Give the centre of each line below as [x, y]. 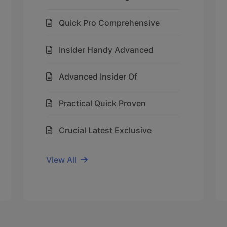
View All [61, 160]
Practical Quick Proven [102, 103]
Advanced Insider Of [98, 77]
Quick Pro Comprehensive [109, 23]
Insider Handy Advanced [106, 50]
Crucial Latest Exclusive [105, 130]
